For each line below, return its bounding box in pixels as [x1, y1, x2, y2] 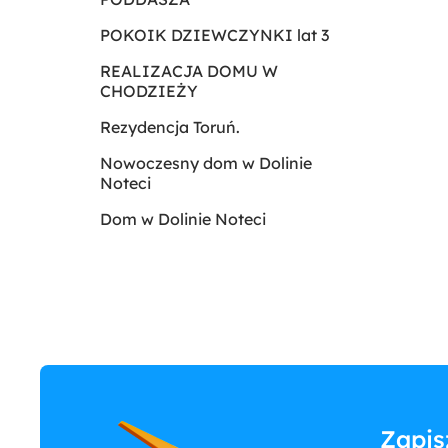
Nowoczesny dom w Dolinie [100, 153, 312, 173]
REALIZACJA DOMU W [100, 61, 278, 81]
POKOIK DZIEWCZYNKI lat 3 [100, 25, 329, 45]
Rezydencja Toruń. [100, 117, 240, 137]
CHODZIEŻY [100, 81, 198, 101]
